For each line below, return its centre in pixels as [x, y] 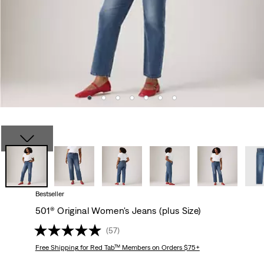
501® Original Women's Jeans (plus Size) [118, 211]
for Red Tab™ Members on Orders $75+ [139, 248]
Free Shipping [57, 248]
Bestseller [49, 194]
